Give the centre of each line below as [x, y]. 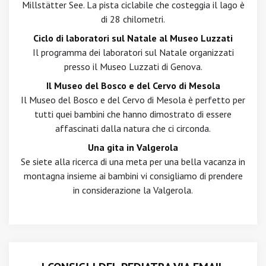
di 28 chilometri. [133, 19]
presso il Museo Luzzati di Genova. [133, 66]
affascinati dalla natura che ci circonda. [133, 128]
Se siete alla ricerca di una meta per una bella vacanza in [133, 161]
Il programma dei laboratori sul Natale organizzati [133, 52]
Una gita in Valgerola [133, 147]
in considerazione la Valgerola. [133, 190]
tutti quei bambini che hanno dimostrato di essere [133, 114]
